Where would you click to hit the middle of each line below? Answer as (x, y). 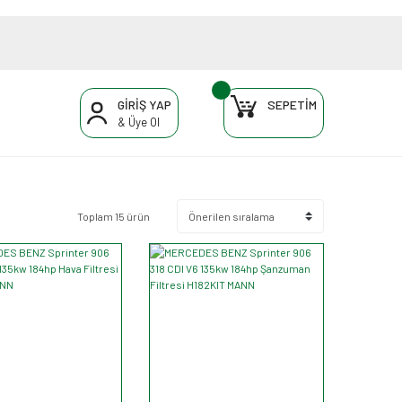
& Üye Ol (138, 122)
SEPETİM (293, 104)
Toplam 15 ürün (114, 216)
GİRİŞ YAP (144, 104)
